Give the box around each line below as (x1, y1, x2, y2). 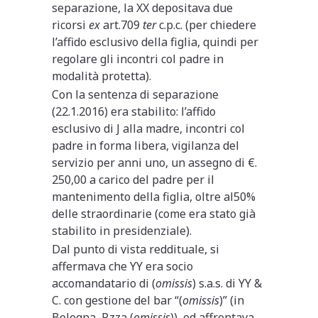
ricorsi (52, 16, 89, 33)
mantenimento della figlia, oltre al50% (52, 188, 256, 204)
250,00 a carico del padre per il (52, 171, 215, 187)
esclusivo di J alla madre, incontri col (52, 120, 246, 136)
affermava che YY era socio (52, 258, 194, 274)
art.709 (100, 16, 143, 33)
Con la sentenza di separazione (52, 86, 219, 102)
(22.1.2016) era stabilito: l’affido (52, 103, 216, 119)
